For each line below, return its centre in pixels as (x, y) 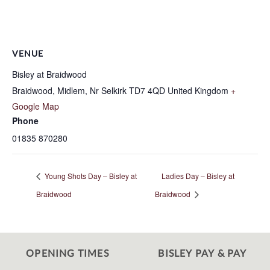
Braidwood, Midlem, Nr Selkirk (69, 90)
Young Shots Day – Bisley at (90, 175)
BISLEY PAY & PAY (202, 253)
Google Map (36, 106)
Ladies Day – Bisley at (198, 175)
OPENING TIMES (67, 253)
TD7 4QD (147, 90)
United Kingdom (198, 90)
